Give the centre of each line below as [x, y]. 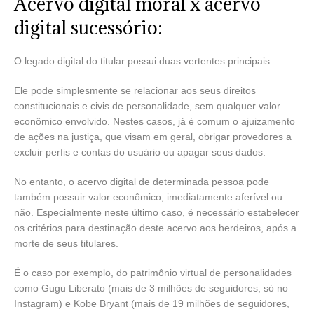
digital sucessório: [88, 27]
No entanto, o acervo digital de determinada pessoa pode [142, 181]
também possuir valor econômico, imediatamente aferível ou [148, 197]
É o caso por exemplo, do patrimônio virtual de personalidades [153, 272]
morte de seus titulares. [66, 243]
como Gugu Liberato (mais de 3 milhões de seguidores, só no [151, 288]
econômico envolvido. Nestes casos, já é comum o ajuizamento [155, 121]
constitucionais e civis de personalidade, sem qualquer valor [147, 105]
